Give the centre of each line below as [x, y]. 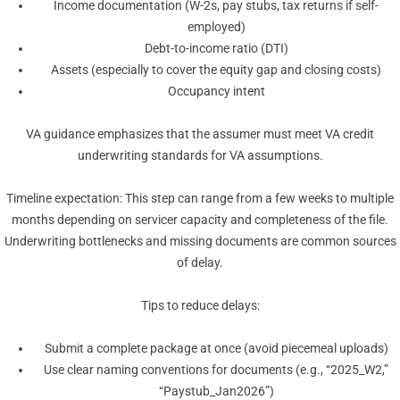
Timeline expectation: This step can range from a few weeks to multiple [200, 199]
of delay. [200, 263]
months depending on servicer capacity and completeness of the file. [200, 220]
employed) [216, 27]
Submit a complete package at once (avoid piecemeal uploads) [216, 349]
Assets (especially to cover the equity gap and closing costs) [216, 70]
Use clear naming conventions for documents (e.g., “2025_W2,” [216, 370]
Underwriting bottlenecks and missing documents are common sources [200, 242]
